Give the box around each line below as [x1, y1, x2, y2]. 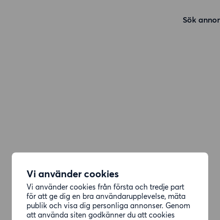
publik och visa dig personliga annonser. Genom [27, 200, 190, 210]
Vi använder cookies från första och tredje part [27, 182, 184, 192]
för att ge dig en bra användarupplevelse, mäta [27, 191, 186, 201]
